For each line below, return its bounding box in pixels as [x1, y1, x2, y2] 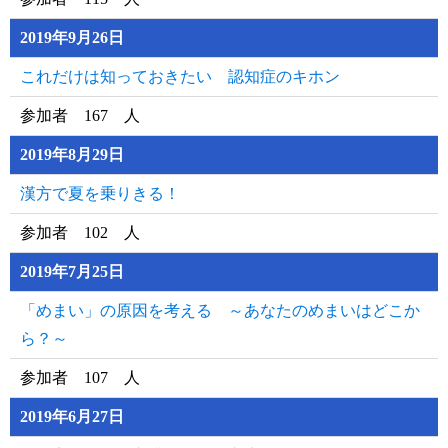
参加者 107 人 [20, 369, 140, 386]
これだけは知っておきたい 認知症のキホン [20, 68, 340, 85]
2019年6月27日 [20, 408, 124, 425]
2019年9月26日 [20, 29, 124, 46]
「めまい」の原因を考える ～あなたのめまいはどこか [20, 302, 420, 319]
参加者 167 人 [20, 107, 140, 124]
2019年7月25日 [20, 263, 124, 280]
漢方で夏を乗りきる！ [20, 185, 180, 202]
